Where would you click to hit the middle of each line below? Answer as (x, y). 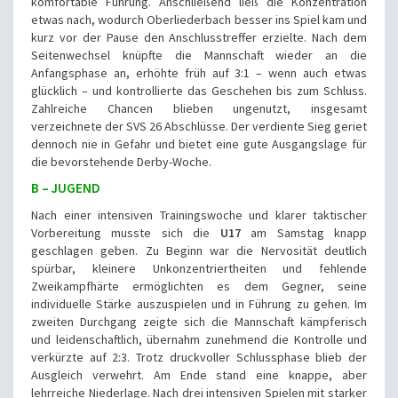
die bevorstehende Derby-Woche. (121, 162)
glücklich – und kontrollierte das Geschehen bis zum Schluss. (199, 91)
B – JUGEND (66, 188)
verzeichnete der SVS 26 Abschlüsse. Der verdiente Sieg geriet (199, 127)
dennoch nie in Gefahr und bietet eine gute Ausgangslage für (199, 144)
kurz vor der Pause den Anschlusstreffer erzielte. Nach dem (199, 38)
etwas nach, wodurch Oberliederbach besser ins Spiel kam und (199, 20)
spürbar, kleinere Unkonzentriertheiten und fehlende (199, 269)
